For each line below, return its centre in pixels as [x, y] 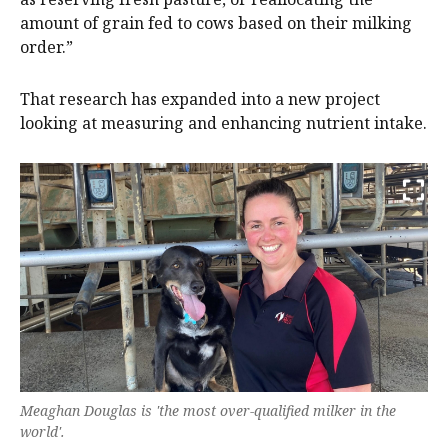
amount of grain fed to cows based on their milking [216, 22]
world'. [42, 432]
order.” [46, 46]
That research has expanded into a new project [200, 98]
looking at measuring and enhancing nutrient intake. [223, 122]
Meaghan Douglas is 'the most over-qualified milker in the [208, 411]
